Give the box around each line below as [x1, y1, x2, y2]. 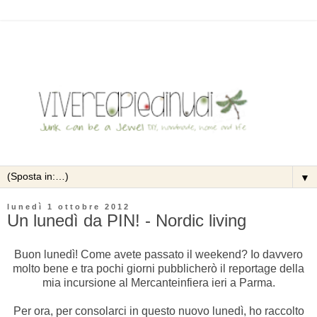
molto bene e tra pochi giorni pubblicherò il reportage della [13, 263, 304, 275]
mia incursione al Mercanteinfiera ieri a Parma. [42, 277, 275, 289]
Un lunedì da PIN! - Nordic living [7, 211, 246, 231]
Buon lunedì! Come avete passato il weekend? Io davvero [14, 248, 303, 261]
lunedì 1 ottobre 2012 [7, 202, 130, 212]
